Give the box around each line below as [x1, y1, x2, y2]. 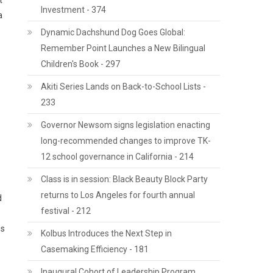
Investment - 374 [41, 5, 107, 15]
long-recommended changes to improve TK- [41, 136, 211, 146]
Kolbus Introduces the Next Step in [41, 229, 172, 238]
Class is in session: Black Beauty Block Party [41, 174, 208, 184]
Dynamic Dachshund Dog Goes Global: [41, 27, 186, 37]
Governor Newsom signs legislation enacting [41, 120, 211, 130]
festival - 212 [41, 206, 91, 216]
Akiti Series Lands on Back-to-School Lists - [41, 82, 207, 91]
